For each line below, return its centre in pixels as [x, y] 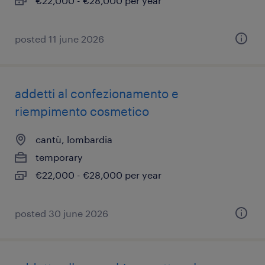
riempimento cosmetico [82, 111]
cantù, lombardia [74, 139]
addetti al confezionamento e [97, 93]
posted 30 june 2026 [62, 213]
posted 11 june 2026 [59, 39]
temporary [59, 157]
